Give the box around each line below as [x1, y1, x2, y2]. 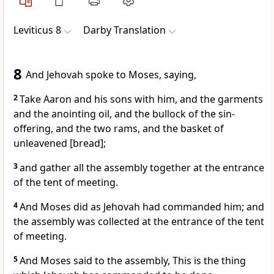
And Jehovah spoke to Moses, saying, [26, 68, 196, 82]
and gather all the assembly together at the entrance [20, 161, 264, 175]
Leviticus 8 [13, 23, 61, 37]
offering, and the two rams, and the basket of [13, 122, 224, 136]
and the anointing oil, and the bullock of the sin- [13, 107, 235, 121]
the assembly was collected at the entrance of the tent [13, 215, 264, 229]
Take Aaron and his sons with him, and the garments [20, 92, 263, 106]
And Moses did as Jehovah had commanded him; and [20, 200, 264, 214]
